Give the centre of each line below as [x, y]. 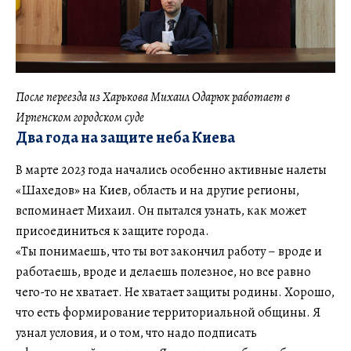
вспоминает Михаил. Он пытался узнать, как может [161, 211]
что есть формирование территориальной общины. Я [168, 313]
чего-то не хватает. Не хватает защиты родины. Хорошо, [175, 293]
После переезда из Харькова [83, 98]
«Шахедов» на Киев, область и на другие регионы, [157, 191]
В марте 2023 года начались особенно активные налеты [171, 170]
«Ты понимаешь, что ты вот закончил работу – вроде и [169, 252]
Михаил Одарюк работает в [220, 98]
